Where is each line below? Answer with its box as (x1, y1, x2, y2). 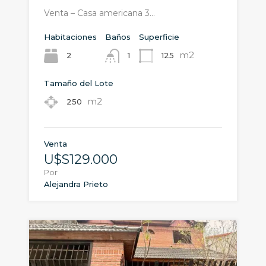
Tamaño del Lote (44, 78, 113, 88)
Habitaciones (44, 31, 97, 42)
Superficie (139, 31, 179, 42)
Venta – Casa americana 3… (44, 7, 155, 18)
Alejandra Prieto (44, 179, 108, 189)
